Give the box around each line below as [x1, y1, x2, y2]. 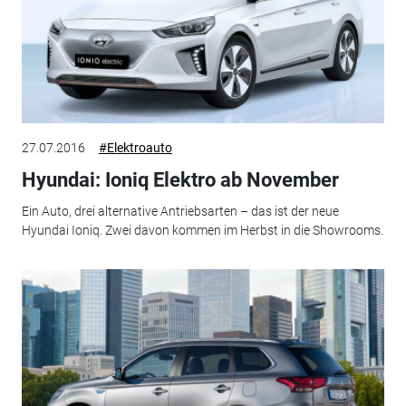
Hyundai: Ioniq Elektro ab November [21, 169, 339, 192]
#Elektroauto [98, 140, 172, 156]
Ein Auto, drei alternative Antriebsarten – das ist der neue [21, 203, 339, 218]
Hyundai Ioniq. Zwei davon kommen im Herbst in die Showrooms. [21, 222, 383, 237]
